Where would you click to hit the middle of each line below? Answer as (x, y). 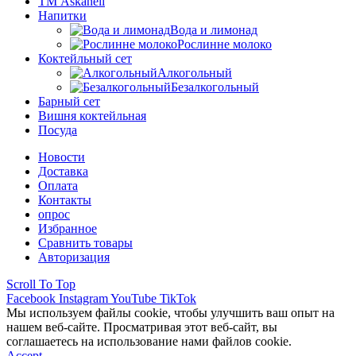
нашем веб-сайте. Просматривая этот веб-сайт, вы (142, 327)
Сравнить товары (85, 242)
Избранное (68, 228)
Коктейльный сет (85, 58)
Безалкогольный (215, 87)
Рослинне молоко (224, 44)
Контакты (65, 199)
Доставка (63, 171)
